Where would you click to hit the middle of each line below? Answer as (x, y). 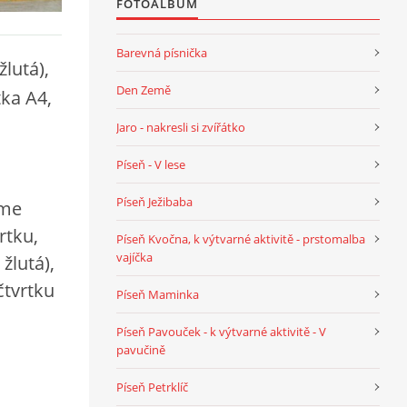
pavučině (141, 349)
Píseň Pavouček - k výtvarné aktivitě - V (221, 331)
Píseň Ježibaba (154, 201)
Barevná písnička (162, 52)
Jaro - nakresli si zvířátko (181, 127)
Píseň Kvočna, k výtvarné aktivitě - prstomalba (241, 238)
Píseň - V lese (151, 164)
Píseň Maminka (158, 294)
